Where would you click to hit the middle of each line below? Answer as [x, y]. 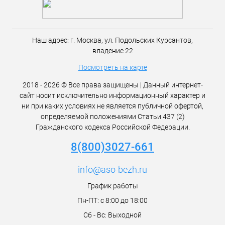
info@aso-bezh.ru [113, 170]
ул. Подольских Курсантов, [149, 40]
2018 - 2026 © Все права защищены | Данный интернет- [113, 85]
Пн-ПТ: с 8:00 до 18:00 [113, 200]
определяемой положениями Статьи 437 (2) [113, 117]
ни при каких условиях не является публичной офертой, [113, 106]
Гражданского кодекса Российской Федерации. [113, 127]
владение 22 [113, 51]
